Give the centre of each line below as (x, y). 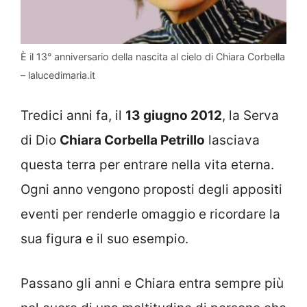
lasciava (232, 140)
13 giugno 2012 (174, 116)
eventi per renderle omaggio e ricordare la (150, 214)
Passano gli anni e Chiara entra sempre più (152, 283)
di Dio (40, 140)
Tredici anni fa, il (73, 116)
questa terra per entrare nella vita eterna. (147, 165)
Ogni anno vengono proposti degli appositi (151, 190)
